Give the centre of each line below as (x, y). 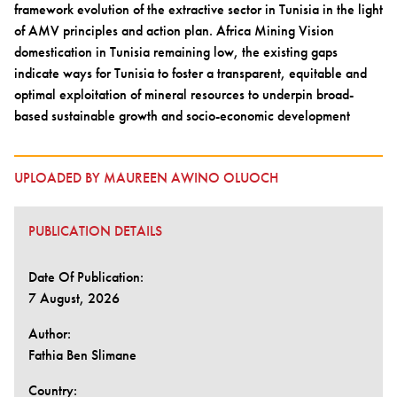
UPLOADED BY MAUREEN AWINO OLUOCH (146, 177)
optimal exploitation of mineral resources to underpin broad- (184, 94)
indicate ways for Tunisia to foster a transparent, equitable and (191, 73)
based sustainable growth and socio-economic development (182, 115)
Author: (50, 333)
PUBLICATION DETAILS (95, 230)
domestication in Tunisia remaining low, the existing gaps (176, 51)
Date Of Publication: (86, 276)
